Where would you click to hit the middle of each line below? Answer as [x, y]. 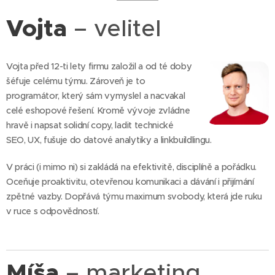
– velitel [118, 28]
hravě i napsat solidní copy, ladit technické [90, 125]
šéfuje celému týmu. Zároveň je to [76, 81]
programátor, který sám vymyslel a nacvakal [96, 95]
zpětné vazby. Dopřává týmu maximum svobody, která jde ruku [134, 196]
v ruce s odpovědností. [53, 211]
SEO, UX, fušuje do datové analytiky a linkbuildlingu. [109, 140]
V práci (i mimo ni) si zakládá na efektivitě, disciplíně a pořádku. [132, 167]
